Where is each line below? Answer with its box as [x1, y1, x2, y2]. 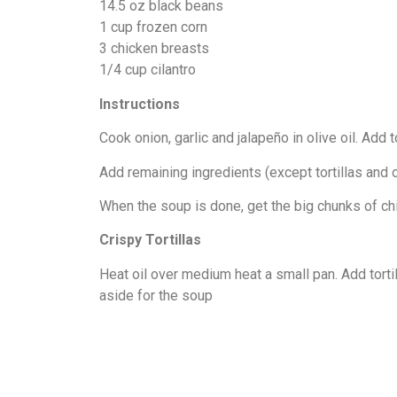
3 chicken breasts [99, 40, 209, 58]
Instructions [99, 95, 180, 113]
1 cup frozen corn [99, 19, 207, 36]
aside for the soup [99, 286, 213, 304]
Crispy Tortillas [99, 231, 201, 249]
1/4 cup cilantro [99, 61, 196, 79]
